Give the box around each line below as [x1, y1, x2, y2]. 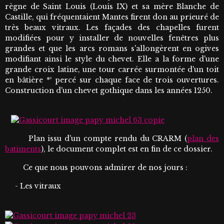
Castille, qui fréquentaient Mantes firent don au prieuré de [5, 12, 219, 22]
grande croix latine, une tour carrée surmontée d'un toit [5, 65, 219, 74]
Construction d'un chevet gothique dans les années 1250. [5, 86, 212, 95]
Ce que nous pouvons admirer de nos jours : [5, 162, 187, 172]
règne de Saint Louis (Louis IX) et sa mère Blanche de [5, 2, 219, 11]
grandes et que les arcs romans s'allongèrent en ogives [5, 44, 219, 53]
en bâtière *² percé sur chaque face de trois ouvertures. [5, 75, 219, 85]
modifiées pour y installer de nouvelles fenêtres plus [5, 33, 219, 43]
